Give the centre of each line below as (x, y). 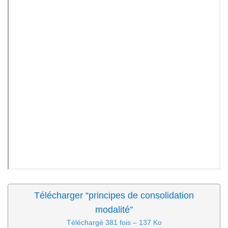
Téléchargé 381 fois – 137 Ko (114, 222)
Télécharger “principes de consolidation (114, 195)
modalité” (114, 209)
